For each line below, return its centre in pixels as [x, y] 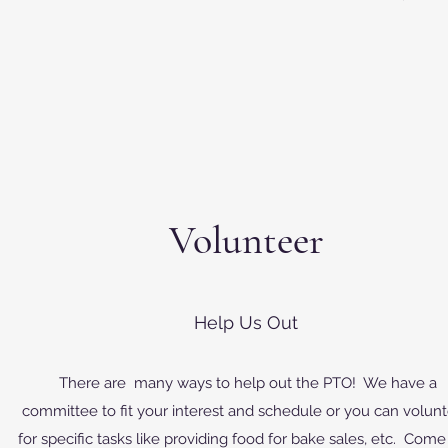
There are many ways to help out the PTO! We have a [246, 383]
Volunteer [246, 240]
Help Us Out [246, 322]
